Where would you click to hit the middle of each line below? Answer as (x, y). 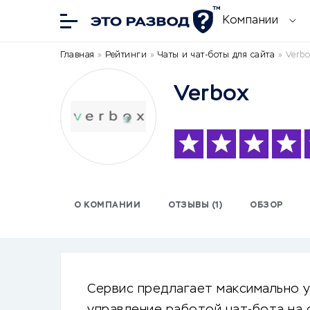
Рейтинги (126, 55)
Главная (77, 55)
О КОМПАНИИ (107, 205)
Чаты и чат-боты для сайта (216, 55)
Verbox (211, 94)
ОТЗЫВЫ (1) (195, 205)
